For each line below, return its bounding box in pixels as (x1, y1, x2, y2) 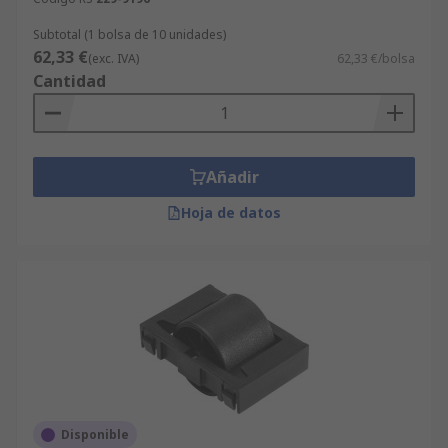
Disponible (61, 426, 129, 443)
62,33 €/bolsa (337, 50, 415, 67)
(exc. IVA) (88, 50, 139, 67)
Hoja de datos (181, 203, 281, 222)
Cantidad (33, 70, 106, 92)
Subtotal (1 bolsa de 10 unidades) (33, 26, 226, 43)
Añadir (205, 166, 259, 188)
